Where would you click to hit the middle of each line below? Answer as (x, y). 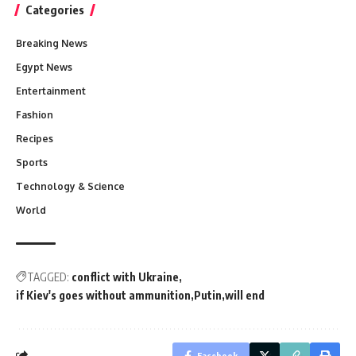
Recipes (35, 139)
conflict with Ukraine (125, 277)
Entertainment (51, 91)
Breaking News (52, 44)
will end (245, 296)
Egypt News (44, 68)
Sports (32, 163)
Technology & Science (70, 187)
